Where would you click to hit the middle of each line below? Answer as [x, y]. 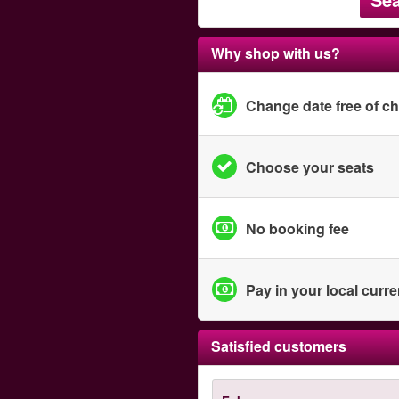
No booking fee [297, 228]
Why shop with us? [276, 53]
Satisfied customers [279, 346]
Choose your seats [310, 167]
